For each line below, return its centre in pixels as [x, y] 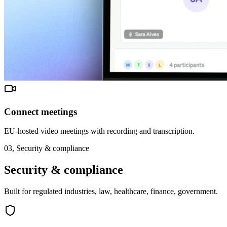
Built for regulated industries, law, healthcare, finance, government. [111, 192]
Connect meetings [41, 111]
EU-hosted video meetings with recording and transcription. [99, 131]
